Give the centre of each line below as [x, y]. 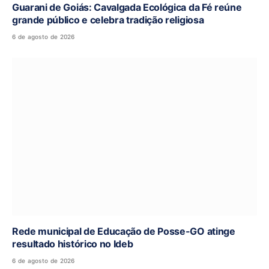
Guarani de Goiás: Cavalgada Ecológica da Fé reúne [127, 8]
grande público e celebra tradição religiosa [108, 20]
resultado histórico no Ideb [73, 244]
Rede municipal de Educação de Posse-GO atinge [124, 231]
